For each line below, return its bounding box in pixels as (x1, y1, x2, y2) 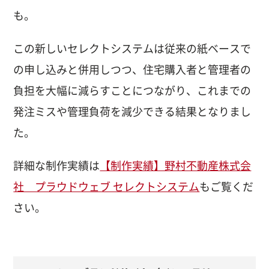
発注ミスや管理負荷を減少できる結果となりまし (13, 106, 252, 117)
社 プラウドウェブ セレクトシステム (13, 181, 200, 192)
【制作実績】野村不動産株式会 (100, 160, 252, 171)
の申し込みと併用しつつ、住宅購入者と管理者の (13, 64, 252, 75)
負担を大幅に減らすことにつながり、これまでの (13, 85, 252, 96)
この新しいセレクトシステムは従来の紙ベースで (13, 43, 252, 54)
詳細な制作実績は (13, 160, 100, 171)
